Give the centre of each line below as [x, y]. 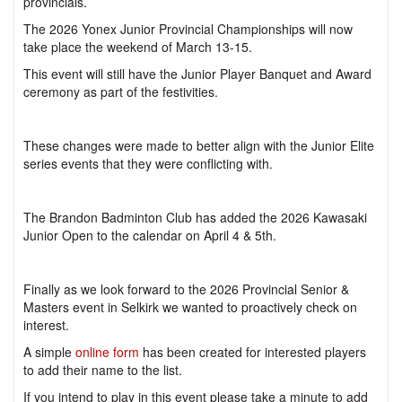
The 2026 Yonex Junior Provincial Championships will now [188, 29]
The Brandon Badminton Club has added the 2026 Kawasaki [195, 218]
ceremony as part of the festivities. [121, 92]
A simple [49, 352]
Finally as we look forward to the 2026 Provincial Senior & [186, 289]
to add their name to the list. [103, 370]
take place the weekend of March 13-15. [138, 47]
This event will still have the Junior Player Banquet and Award [197, 74]
